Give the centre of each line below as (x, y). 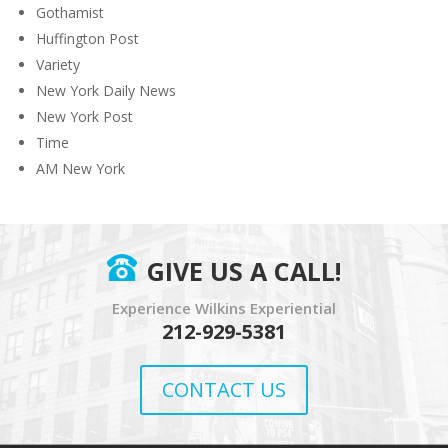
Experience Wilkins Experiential (224, 308)
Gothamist (70, 12)
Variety (58, 64)
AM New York (81, 168)
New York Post (85, 116)
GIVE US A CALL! (244, 271)
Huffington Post (88, 38)
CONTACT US (224, 390)
